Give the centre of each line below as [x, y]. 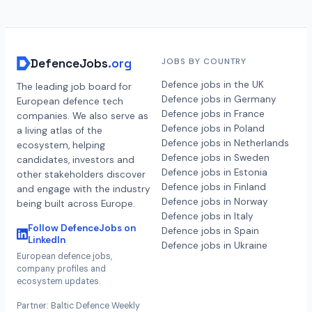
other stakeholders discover [81, 174]
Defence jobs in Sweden [216, 157]
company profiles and [61, 268]
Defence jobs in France [213, 114]
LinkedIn [47, 240]
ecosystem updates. [58, 281]
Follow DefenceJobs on [82, 228]
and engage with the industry [84, 189]
